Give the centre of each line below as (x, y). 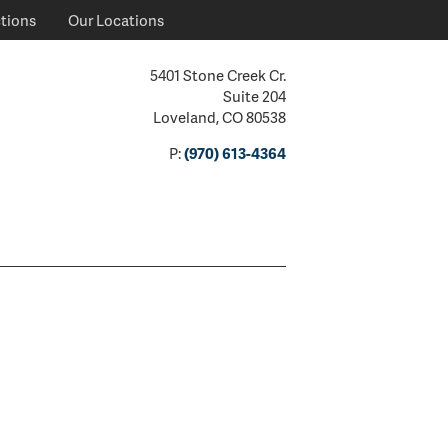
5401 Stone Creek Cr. (218, 75)
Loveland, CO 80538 (219, 117)
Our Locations (116, 20)
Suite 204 (254, 96)
